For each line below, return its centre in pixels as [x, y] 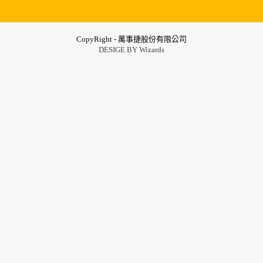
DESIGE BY [119, 50]
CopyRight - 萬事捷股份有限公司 [131, 39]
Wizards [152, 50]
